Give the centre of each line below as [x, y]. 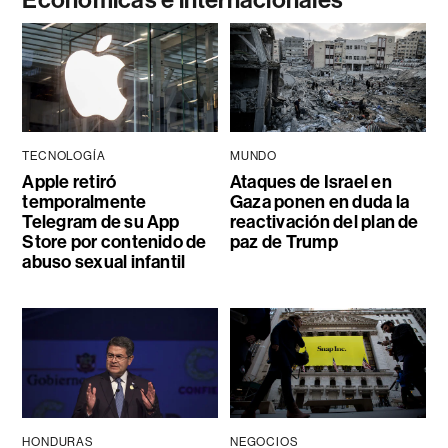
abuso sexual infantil [104, 262]
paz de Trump [283, 242]
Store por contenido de [114, 242]
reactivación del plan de [324, 222]
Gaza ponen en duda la [319, 202]
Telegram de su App [101, 222]
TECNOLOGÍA [64, 156]
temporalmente [84, 202]
